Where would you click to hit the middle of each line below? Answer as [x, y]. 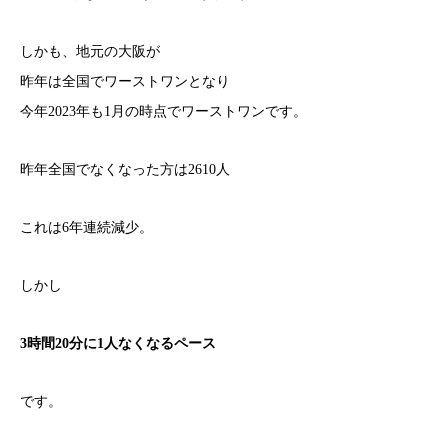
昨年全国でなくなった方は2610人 [125, 169]
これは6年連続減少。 [86, 227]
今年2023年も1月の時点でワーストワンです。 [163, 111]
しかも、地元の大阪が [90, 51]
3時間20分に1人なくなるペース [118, 343]
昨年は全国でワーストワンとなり [125, 81]
